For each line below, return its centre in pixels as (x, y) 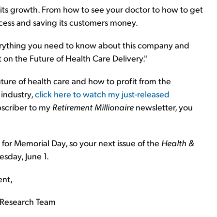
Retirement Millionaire (94, 107)
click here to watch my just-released (102, 94)
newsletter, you (164, 107)
